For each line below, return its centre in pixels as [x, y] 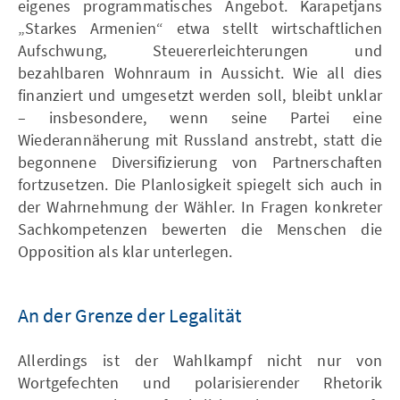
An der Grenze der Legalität [129, 315]
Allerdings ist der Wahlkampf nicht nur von [200, 360]
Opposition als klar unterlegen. [127, 251]
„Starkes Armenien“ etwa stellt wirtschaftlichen [200, 28]
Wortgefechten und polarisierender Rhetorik [200, 382]
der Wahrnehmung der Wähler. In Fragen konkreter [200, 206]
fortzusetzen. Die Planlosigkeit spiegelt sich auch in [200, 184]
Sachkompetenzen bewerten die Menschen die [200, 229]
